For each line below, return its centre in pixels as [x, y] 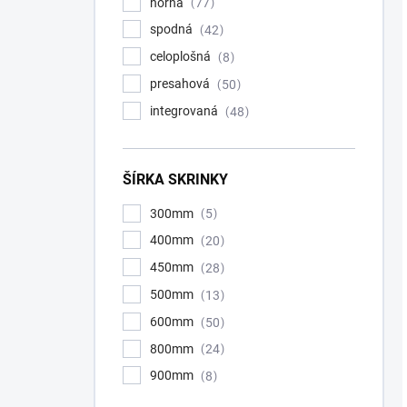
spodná [173, 30]
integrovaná [185, 110]
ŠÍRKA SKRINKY [175, 179]
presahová [181, 83]
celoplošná [182, 57]
